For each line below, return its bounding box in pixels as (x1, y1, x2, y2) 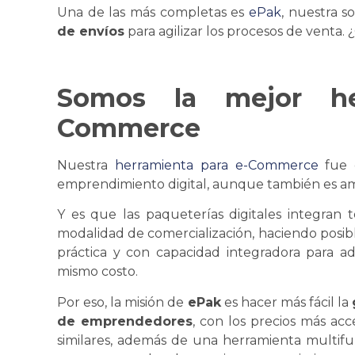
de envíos (57, 24, 124, 40)
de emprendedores (57, 313, 193, 329)
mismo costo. (57, 264, 138, 280)
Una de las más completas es (57, 5, 245, 21)
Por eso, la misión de (57, 294, 188, 310)
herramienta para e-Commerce (114, 157, 319, 173)
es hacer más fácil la (220, 294, 353, 310)
